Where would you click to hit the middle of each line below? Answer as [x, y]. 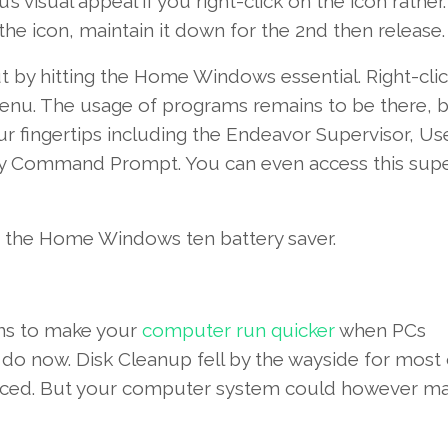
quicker [302, 330]
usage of [118, 105]
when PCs [380, 330]
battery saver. [275, 238]
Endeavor [268, 134]
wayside [323, 359]
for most [402, 359]
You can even [244, 163]
